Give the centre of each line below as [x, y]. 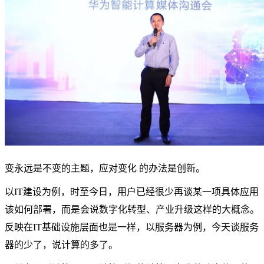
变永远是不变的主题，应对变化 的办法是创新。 [105, 168]
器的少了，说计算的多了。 [61, 245]
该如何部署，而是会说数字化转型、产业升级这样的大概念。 [132, 209]
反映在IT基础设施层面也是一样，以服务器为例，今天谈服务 [132, 227]
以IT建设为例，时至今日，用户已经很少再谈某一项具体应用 [132, 192]
